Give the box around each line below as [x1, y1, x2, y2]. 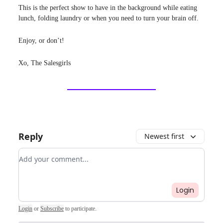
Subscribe [40, 205, 64, 212]
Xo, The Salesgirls [18, 59, 71, 67]
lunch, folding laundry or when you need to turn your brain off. [18, 14, 199, 22]
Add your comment [18, 148, 91, 159]
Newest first [144, 131, 184, 141]
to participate [65, 205, 95, 212]
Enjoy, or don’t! [18, 36, 64, 44]
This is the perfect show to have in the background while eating [18, 3, 197, 11]
